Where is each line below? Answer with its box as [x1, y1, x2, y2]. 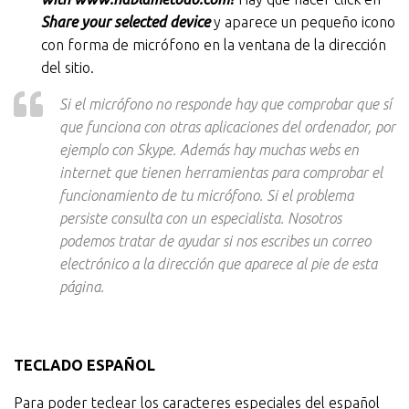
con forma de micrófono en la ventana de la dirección [41, 37, 386, 53]
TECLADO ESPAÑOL [14, 357, 155, 373]
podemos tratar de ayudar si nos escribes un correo [59, 233, 371, 249]
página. [59, 278, 104, 295]
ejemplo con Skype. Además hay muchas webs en [59, 142, 359, 158]
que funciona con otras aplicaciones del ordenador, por [59, 119, 395, 135]
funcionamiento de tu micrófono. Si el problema [59, 187, 353, 204]
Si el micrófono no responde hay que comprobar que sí [59, 96, 392, 112]
